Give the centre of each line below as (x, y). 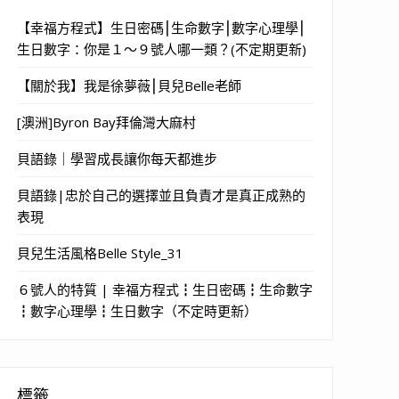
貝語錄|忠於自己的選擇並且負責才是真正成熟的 (161, 195)
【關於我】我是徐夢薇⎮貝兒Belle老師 (129, 85)
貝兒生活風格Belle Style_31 (100, 252)
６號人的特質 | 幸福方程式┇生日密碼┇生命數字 (165, 289)
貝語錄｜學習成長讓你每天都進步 (117, 158)
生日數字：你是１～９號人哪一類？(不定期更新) (162, 49)
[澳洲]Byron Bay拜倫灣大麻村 (106, 122)
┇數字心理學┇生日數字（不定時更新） (137, 310)
